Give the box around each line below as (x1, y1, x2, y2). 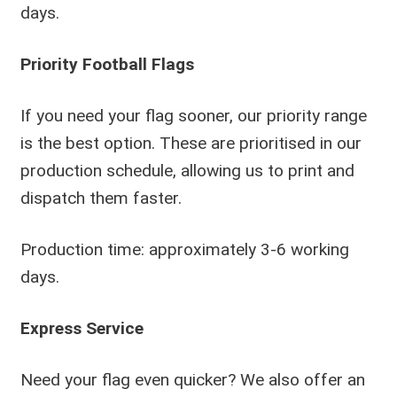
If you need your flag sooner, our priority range (19, 105, 367, 126)
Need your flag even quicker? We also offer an (19, 370, 365, 391)
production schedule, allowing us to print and (19, 160, 354, 181)
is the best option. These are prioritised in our (19, 132, 362, 153)
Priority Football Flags (19, 53, 194, 74)
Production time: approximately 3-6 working (19, 239, 349, 261)
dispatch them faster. (19, 187, 182, 208)
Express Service (19, 318, 144, 339)
